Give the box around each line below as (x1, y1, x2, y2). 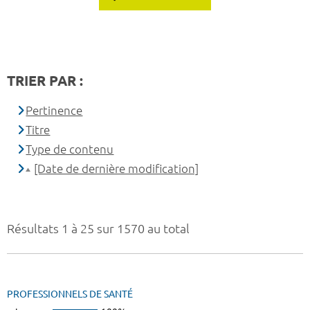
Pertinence (26, 104, 83, 118)
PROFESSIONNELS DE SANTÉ (7, 289, 133, 300)
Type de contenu (26, 143, 114, 156)
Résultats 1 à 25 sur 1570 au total (7, 221, 190, 236)
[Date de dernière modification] (34, 162, 199, 176)
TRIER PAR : (7, 73, 83, 89)
